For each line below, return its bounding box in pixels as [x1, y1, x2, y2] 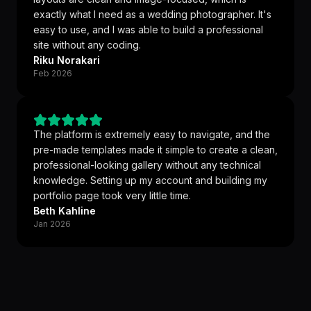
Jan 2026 [33, 219, 71, 229]
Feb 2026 [33, 68, 72, 78]
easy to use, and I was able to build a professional [33, 24, 263, 35]
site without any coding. [33, 39, 141, 51]
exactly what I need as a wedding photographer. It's [33, 8, 271, 20]
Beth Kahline [33, 205, 96, 217]
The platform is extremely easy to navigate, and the [33, 128, 270, 140]
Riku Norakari [33, 54, 100, 66]
